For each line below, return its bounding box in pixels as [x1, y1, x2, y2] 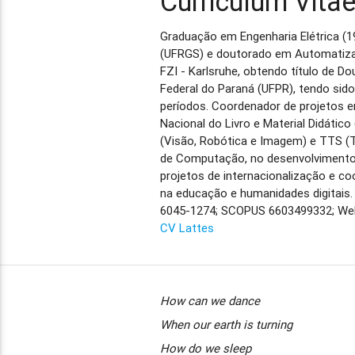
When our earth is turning [159, 316, 292, 332]
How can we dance [159, 292, 260, 308]
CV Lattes [159, 219, 214, 235]
